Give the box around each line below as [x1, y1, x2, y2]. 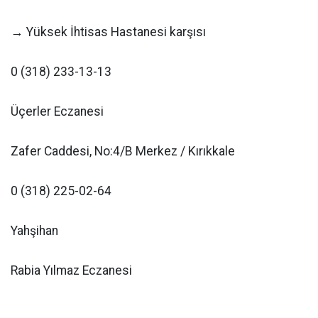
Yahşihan [11, 224, 58, 238]
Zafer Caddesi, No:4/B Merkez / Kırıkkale [11, 144, 235, 158]
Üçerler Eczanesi [11, 104, 104, 119]
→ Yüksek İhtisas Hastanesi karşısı [11, 25, 206, 39]
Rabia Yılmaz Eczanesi [11, 263, 132, 278]
